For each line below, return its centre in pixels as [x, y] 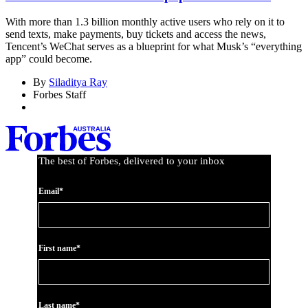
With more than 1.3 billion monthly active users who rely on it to [145, 22]
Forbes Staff [59, 95]
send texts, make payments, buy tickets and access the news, [136, 34]
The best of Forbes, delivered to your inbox [132, 161]
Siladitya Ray [78, 82]
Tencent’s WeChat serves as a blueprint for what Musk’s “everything [154, 47]
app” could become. [49, 59]
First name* [59, 249]
